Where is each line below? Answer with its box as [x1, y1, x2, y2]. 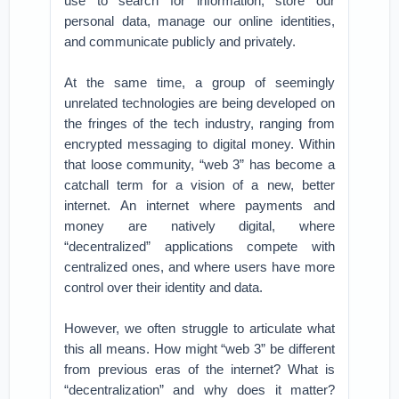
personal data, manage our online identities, [64, 13, 335, 28]
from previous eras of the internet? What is [64, 362, 335, 377]
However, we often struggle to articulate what [64, 321, 335, 336]
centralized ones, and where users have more [64, 259, 335, 274]
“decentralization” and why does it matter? [64, 382, 335, 397]
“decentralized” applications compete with [64, 239, 335, 254]
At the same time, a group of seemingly [64, 75, 335, 90]
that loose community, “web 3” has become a [64, 157, 335, 172]
